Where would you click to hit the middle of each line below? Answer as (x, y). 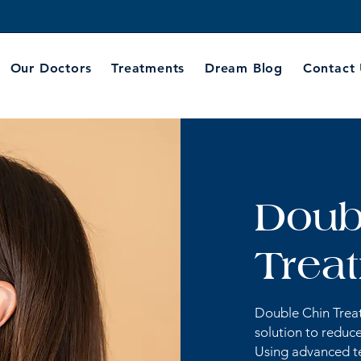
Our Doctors (51, 68)
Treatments (148, 68)
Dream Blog (244, 68)
